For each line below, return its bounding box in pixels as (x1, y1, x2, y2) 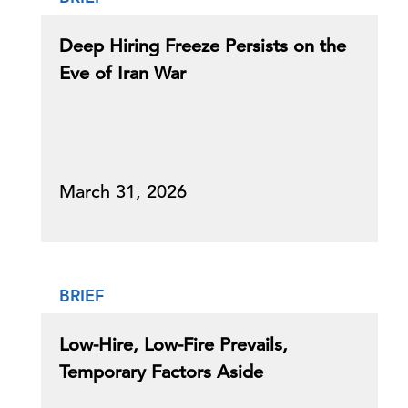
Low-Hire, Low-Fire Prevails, (59, 333, 288, 356)
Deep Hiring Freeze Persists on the (59, 35, 346, 57)
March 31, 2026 (59, 180, 187, 203)
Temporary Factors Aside (59, 361, 263, 383)
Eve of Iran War (59, 62, 186, 85)
